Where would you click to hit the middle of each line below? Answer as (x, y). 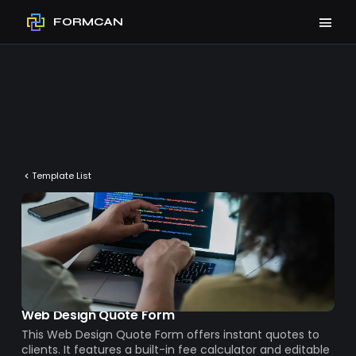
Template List (61, 176)
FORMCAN (88, 22)
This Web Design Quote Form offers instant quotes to (170, 334)
